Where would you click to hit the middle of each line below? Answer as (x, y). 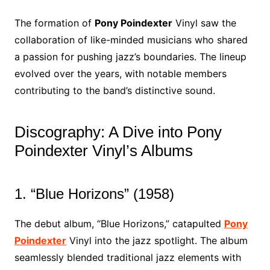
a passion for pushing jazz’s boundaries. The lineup (130, 57)
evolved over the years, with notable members (120, 74)
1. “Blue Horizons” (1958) (94, 194)
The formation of (54, 23)
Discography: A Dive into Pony (118, 132)
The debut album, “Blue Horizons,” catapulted (119, 224)
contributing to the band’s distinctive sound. (115, 90)
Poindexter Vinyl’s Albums (103, 151)
